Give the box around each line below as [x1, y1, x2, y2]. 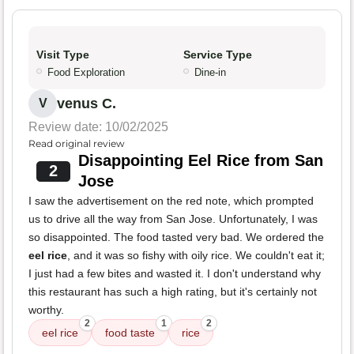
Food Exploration [47, 66, 125, 79]
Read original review [28, 137, 125, 150]
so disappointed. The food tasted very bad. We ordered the [28, 231, 324, 244]
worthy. [28, 303, 64, 317]
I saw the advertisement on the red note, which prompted [28, 194, 314, 208]
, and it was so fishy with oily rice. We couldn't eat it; [67, 249, 325, 262]
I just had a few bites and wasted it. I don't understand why [28, 267, 321, 281]
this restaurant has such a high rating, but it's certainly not [28, 285, 317, 299]
